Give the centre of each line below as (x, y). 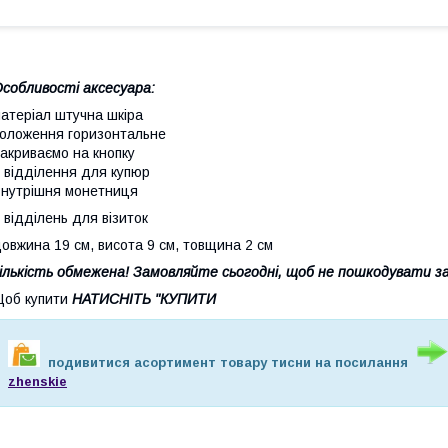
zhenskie (37, 381)
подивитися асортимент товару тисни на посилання (227, 362)
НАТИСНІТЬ (111, 298)
